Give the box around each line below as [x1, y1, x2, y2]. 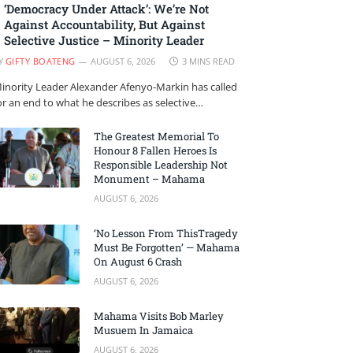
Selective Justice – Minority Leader [4, 32, 204, 49]
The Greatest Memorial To [94, 129, 219, 144]
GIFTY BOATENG [6, 55, 76, 68]
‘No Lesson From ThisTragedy [94, 226, 238, 241]
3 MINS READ [181, 55, 235, 68]
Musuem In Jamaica [94, 323, 193, 338]
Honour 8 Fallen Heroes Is [94, 143, 217, 158]
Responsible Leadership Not [94, 158, 228, 173]
